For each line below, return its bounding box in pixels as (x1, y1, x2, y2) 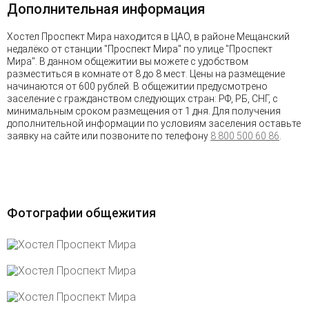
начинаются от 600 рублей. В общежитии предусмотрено (7, 80, 268, 92)
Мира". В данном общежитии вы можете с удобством (7, 55, 248, 67)
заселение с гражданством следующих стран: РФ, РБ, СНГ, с (7, 92, 278, 104)
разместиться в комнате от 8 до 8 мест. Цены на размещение (7, 68, 285, 79)
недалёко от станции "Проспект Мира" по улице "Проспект (7, 43, 272, 54)
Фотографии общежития (7, 205, 156, 220)
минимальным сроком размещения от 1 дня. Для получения (7, 105, 281, 117)
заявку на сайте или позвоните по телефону (7, 130, 210, 141)
